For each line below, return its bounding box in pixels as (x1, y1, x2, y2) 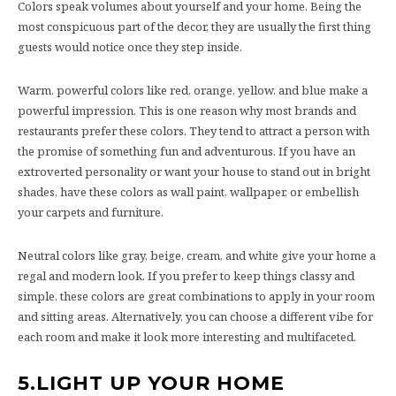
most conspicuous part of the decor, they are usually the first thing (18, 18, 371, 34)
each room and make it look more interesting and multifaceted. (18, 328, 356, 345)
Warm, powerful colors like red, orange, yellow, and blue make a (18, 81, 368, 98)
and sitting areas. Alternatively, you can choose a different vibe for (18, 308, 373, 324)
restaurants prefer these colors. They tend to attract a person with (18, 122, 369, 139)
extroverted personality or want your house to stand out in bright (18, 163, 370, 179)
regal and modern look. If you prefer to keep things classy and (18, 267, 354, 284)
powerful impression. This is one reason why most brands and (18, 102, 356, 118)
